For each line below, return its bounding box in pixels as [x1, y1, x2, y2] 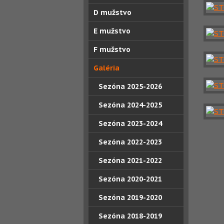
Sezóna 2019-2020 [98, 193, 162, 202]
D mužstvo [93, 8, 131, 17]
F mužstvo [93, 45, 130, 54]
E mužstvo [93, 26, 130, 35]
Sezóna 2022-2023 [98, 137, 162, 146]
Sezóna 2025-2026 [98, 82, 162, 91]
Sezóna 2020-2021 [98, 174, 162, 183]
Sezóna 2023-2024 [98, 119, 162, 128]
